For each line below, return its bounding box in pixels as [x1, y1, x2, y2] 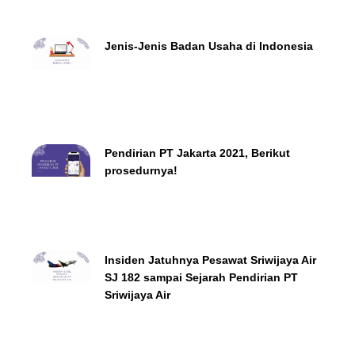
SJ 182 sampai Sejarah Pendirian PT [104, 270, 298, 284]
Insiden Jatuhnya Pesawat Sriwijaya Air [104, 253, 316, 266]
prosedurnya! [104, 163, 177, 177]
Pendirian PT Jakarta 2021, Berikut [104, 146, 290, 159]
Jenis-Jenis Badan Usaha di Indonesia [104, 39, 313, 52]
